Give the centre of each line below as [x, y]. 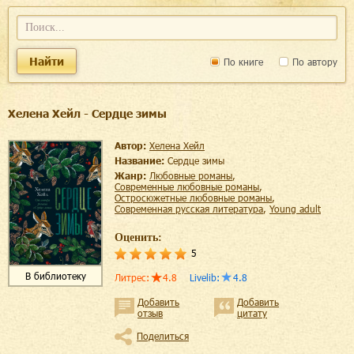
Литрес [130, 277]
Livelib [203, 277]
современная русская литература [192, 209]
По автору [313, 61]
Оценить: [138, 237]
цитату [252, 313]
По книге [242, 61]
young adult [298, 209]
